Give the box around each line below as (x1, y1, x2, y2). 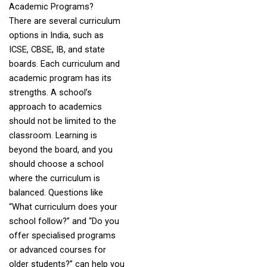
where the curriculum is (8, 172, 100, 184)
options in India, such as (8, 29, 104, 41)
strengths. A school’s (8, 86, 92, 98)
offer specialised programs (8, 229, 116, 241)
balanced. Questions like (8, 187, 103, 198)
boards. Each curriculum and (8, 58, 120, 69)
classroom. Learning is (8, 129, 97, 141)
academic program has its (8, 72, 111, 83)
